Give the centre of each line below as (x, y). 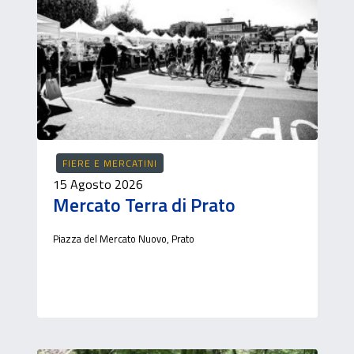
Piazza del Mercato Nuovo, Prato (123, 239)
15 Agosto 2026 (98, 184)
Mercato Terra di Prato (144, 205)
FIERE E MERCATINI (109, 163)
